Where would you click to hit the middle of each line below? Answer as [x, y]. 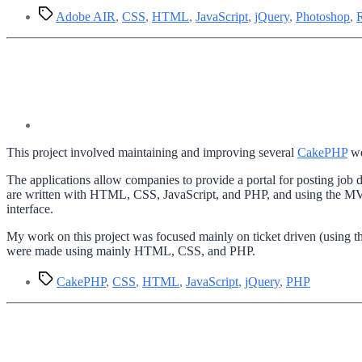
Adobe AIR [86, 17]
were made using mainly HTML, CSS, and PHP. [131, 251]
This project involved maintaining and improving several [152, 153]
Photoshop [323, 17]
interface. [30, 209]
